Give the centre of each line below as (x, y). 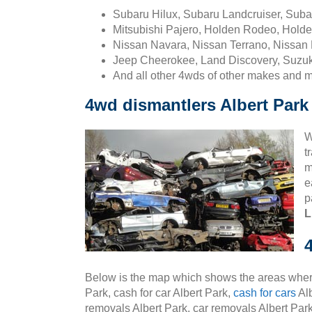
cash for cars (265, 293)
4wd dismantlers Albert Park (197, 105)
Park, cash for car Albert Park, (159, 293)
